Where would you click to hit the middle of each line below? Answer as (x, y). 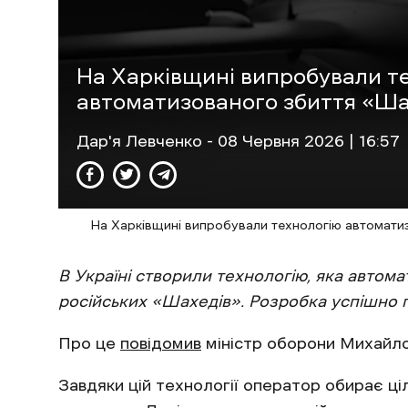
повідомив (161, 343)
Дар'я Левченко (142, 141)
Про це (89, 343)
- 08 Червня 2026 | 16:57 (303, 141)
